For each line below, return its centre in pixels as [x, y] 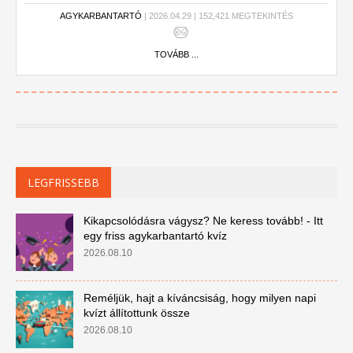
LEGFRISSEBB [63, 182]
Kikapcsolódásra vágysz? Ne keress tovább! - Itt [203, 221]
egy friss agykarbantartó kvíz [155, 236]
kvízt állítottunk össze [136, 313]
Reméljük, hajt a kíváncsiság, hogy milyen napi [199, 298]
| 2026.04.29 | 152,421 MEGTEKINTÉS [217, 16]
